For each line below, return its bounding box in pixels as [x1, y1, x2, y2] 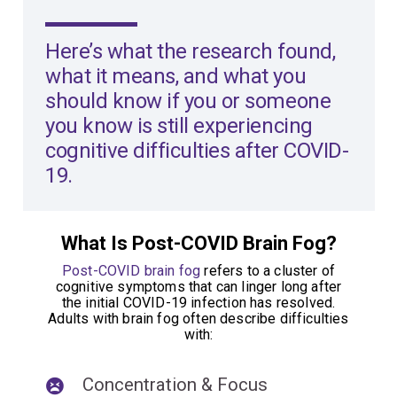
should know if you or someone [45, 89, 331, 113]
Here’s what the [45, 39, 192, 64]
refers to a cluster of [200, 262, 336, 279]
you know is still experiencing [45, 113, 313, 138]
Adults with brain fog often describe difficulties [48, 310, 349, 327]
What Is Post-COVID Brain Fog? [60, 232, 337, 254]
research [191, 39, 273, 64]
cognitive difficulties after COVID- [45, 138, 349, 163]
